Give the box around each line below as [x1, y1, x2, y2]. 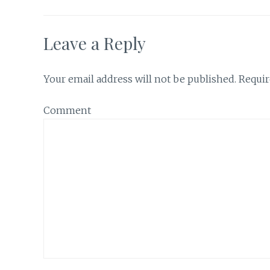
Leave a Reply [43, 31, 146, 54]
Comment [43, 104, 91, 117]
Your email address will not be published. [43, 72, 236, 85]
